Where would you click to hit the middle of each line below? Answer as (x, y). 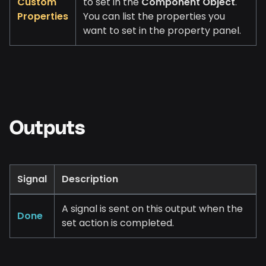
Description (90, 179)
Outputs (47, 129)
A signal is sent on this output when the (152, 209)
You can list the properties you (154, 17)
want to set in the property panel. (162, 31)
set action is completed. (118, 223)
